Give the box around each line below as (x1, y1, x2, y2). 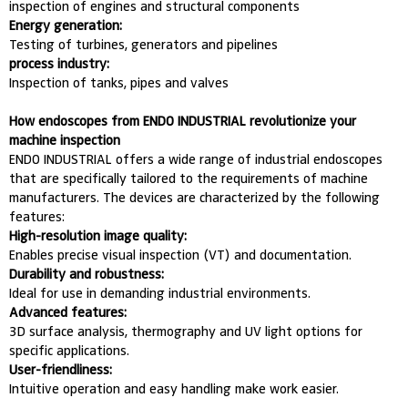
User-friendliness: (9, 361, 113, 378)
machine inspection (9, 131, 121, 148)
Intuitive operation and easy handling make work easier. (9, 380, 340, 397)
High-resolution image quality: (9, 227, 188, 244)
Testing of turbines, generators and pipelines (9, 36, 279, 53)
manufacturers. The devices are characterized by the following (9, 189, 381, 206)
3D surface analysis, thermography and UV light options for (9, 322, 363, 340)
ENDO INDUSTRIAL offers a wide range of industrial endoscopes (9, 150, 383, 168)
